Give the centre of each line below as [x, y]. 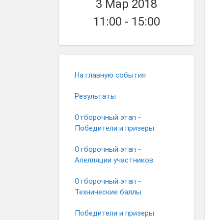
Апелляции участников [114, 160]
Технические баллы [108, 192]
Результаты [95, 96]
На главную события [110, 75]
